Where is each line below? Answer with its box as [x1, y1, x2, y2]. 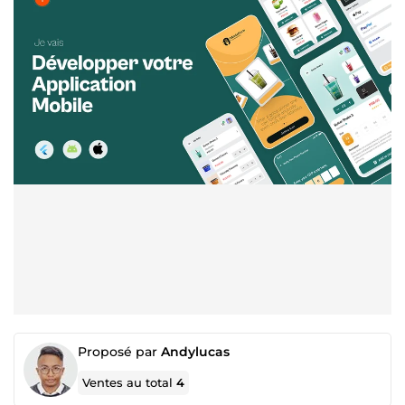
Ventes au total [82, 375, 177, 390]
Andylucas [161, 344, 230, 360]
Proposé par [78, 344, 161, 360]
